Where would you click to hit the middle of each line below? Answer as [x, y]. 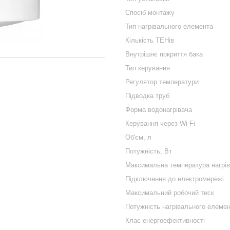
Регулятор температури [162, 82]
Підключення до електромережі [175, 179]
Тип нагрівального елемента [169, 26]
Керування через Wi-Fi [160, 123]
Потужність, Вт [149, 151]
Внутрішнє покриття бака [164, 54]
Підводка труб [147, 96]
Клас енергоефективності [165, 221]
